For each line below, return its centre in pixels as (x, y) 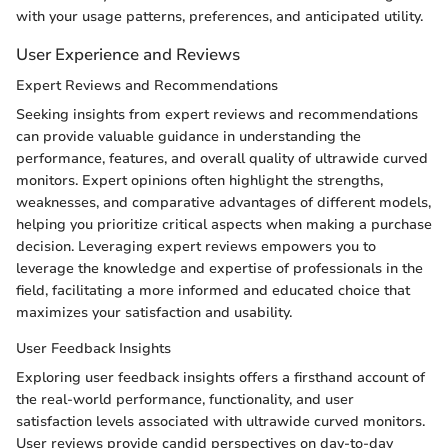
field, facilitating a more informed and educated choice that (213, 290)
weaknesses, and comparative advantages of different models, (223, 202)
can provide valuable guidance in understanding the (188, 136)
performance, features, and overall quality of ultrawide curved (222, 158)
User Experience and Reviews (128, 54)
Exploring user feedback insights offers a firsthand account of (220, 377)
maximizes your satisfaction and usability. (154, 312)
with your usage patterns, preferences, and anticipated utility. (219, 16)
